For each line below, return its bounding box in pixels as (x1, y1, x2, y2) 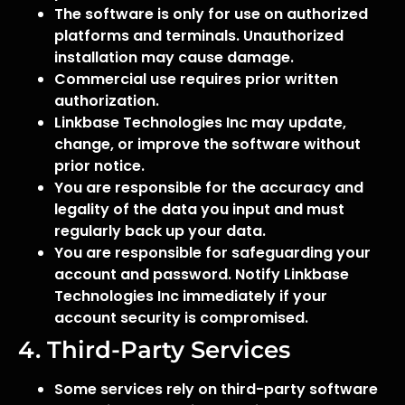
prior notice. (54, 155, 145, 176)
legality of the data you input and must (54, 199, 344, 220)
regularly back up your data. (54, 221, 266, 241)
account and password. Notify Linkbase (54, 264, 349, 285)
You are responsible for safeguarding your (54, 242, 371, 263)
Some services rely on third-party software (54, 379, 378, 400)
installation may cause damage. (54, 47, 294, 68)
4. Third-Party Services (18, 335, 290, 364)
